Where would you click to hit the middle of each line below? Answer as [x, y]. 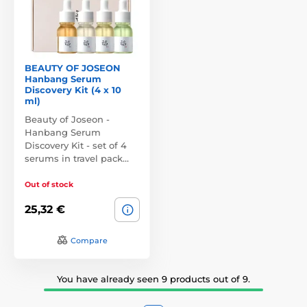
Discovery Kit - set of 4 [76, 145]
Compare [89, 240]
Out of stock [49, 184]
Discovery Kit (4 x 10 [73, 89]
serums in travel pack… [77, 158]
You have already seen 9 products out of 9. [153, 279]
